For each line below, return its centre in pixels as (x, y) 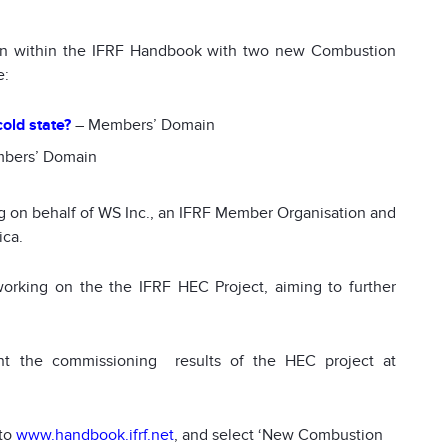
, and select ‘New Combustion (278, 435)
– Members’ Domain (143, 125)
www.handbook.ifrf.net (95, 435)
